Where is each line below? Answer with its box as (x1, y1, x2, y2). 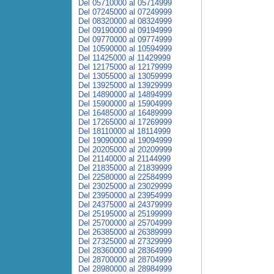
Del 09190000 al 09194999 (78, 26, 172, 35)
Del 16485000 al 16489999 (78, 108, 172, 117)
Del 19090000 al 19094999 (78, 136, 172, 145)
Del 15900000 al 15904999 (78, 99, 172, 108)
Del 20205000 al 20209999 (78, 145, 172, 154)
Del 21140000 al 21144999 (78, 154, 171, 163)
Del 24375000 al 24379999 (78, 200, 172, 209)
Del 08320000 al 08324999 (78, 17, 172, 26)
